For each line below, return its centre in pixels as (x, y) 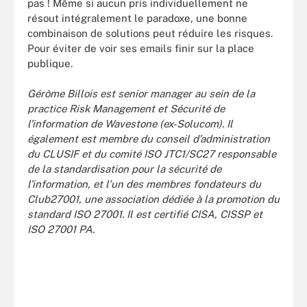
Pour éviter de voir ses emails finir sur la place (141, 48)
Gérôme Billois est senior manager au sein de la (141, 94)
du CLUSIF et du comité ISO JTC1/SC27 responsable (152, 154)
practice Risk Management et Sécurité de (126, 109)
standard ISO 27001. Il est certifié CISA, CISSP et (145, 214)
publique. (51, 63)
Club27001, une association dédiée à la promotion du (153, 199)
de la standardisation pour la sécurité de (124, 169)
